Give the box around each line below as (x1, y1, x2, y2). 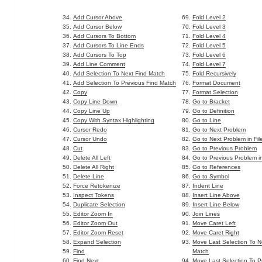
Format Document (192, 80, 241, 87)
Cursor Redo (73, 126, 108, 133)
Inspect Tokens (73, 192, 115, 199)
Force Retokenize (73, 182, 121, 189)
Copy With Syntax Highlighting (73, 117, 155, 124)
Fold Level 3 (192, 23, 226, 30)
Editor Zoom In (73, 211, 113, 218)
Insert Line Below (192, 201, 240, 208)
